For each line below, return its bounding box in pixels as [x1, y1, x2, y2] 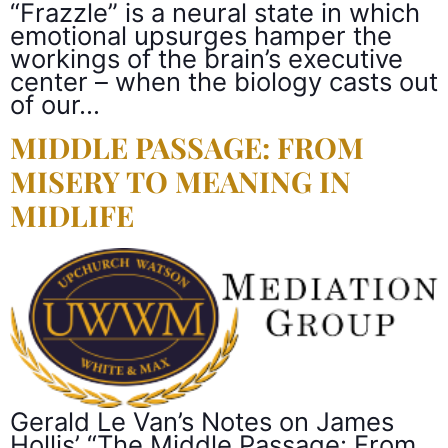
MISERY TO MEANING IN [10, 162, 351, 201]
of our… [10, 88, 100, 120]
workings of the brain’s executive [10, 42, 403, 74]
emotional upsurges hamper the [10, 19, 392, 51]
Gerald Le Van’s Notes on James [10, 405, 394, 437]
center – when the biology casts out [10, 65, 438, 97]
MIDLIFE [10, 196, 134, 235]
